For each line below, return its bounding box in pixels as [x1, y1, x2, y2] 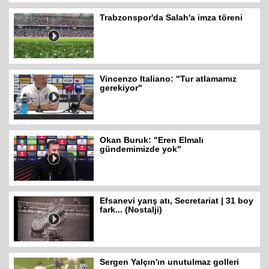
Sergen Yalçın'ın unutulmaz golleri [100, 257, 240, 267]
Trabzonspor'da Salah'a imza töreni [100, 13, 243, 23]
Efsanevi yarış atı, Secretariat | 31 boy [100, 196, 254, 206]
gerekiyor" [100, 83, 143, 93]
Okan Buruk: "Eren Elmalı [100, 134, 204, 145]
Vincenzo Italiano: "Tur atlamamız [100, 74, 237, 84]
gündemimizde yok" [100, 144, 182, 154]
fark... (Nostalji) [100, 205, 163, 215]
